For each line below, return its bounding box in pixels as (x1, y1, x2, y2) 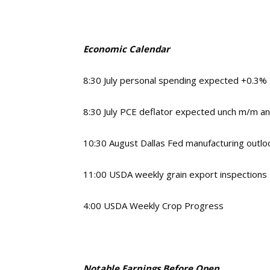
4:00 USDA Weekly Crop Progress (83, 199, 224, 212)
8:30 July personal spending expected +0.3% (83, 74, 267, 86)
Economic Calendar (83, 43, 170, 55)
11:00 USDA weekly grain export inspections (83, 168, 267, 180)
